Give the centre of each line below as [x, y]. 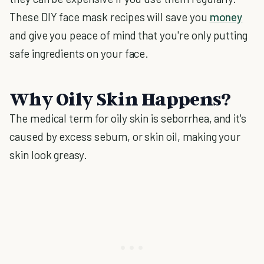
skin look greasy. [49, 155]
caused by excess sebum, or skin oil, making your [125, 136]
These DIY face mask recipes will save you [110, 17]
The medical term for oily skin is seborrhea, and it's [128, 118]
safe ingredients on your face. [79, 53]
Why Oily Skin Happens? [120, 98]
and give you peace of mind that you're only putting [129, 35]
